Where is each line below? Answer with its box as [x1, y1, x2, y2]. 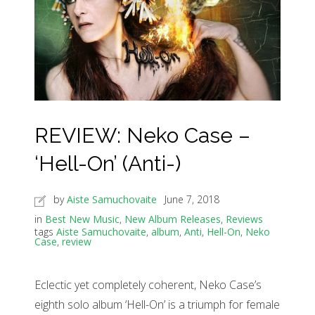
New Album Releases [124, 212, 221, 226]
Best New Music [45, 212, 120, 226]
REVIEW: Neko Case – [34, 123, 250, 148]
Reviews [226, 212, 263, 226]
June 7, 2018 [165, 193, 219, 207]
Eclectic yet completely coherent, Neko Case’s [34, 277, 262, 293]
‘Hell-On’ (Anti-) [34, 151, 181, 176]
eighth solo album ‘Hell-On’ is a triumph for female [34, 297, 280, 313]
